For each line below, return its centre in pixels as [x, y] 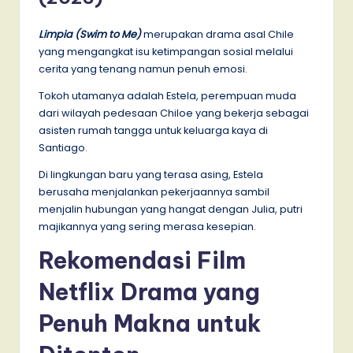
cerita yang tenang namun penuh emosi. [144, 69]
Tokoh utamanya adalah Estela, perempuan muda [167, 95]
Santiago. [63, 147]
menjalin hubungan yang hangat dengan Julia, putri [171, 209]
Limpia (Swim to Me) [90, 34]
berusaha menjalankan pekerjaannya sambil [154, 191]
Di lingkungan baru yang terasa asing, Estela [151, 174]
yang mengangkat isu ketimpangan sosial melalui [166, 51]
